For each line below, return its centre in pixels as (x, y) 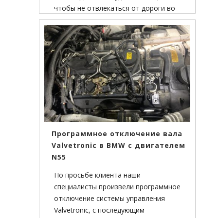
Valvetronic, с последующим (99, 210)
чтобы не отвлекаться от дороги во (115, 8)
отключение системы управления (109, 199)
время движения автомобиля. (104, 20)
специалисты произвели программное (117, 187)
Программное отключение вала (117, 134)
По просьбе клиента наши (97, 175)
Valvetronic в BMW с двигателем (118, 145)
